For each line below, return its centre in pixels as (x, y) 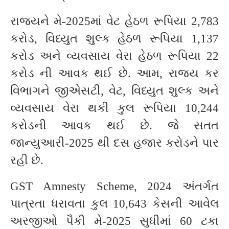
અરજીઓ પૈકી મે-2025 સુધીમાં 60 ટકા (114, 221)
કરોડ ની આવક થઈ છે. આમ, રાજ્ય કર (114, 73)
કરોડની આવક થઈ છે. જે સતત (114, 125)
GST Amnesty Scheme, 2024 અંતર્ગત (114, 186)
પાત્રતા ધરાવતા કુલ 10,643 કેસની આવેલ (114, 204)
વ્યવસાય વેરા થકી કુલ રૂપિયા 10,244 (114, 108)
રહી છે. (27, 160)
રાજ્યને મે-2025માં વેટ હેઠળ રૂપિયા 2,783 (114, 21)
